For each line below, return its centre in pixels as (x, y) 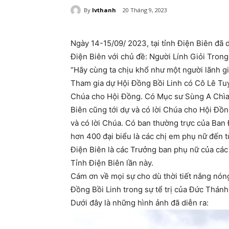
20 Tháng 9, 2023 (145, 10)
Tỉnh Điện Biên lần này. (112, 163)
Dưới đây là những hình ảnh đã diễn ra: (140, 203)
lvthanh (104, 10)
